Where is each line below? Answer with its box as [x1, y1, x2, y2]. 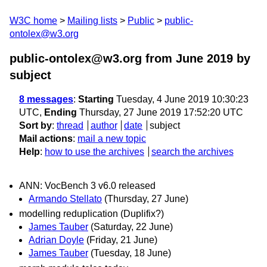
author [90, 120, 117, 131]
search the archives [151, 147, 234, 157]
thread [57, 120, 83, 131]
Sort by [19, 120, 52, 131]
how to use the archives [45, 147, 144, 157]
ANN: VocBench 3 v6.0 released [19, 181, 156, 191]
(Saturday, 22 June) [91, 222, 173, 232]
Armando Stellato [29, 194, 102, 204]
